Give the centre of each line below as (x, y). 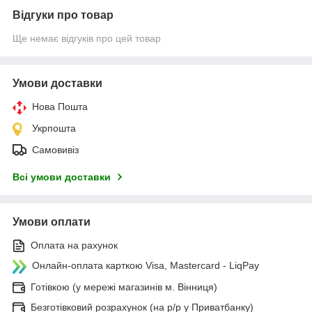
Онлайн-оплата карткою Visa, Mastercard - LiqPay (146, 265)
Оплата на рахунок (74, 245)
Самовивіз (55, 149)
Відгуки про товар (63, 15)
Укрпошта (54, 128)
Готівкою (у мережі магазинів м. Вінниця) (124, 287)
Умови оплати (52, 221)
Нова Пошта (60, 106)
